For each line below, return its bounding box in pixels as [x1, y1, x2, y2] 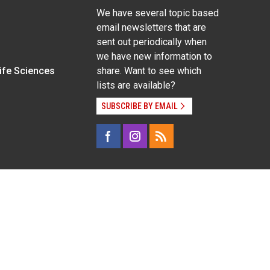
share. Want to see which [96, 64, 201, 77]
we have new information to [96, 50, 212, 62]
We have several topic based [96, 7, 219, 19]
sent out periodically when [96, 36, 207, 48]
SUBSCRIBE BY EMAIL [101, 101, 178, 111]
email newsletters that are [96, 21, 206, 33]
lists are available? [96, 79, 175, 91]
